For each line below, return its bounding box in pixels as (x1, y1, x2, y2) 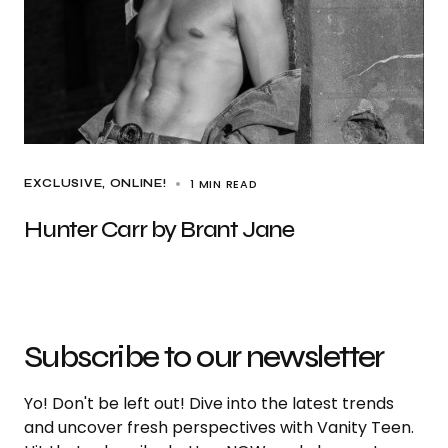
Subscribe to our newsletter (24, 337, 384, 376)
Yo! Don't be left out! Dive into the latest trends (24, 392, 394, 415)
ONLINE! (109, 177, 167, 190)
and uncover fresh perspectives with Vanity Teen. (24, 416, 414, 439)
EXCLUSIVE (24, 177, 103, 190)
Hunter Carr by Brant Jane (24, 215, 294, 244)
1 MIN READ (190, 176, 258, 192)
